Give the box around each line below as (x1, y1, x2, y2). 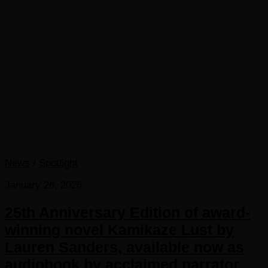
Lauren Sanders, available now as (5, 239, 244, 256)
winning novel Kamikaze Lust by (5, 221, 234, 239)
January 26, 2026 (5, 179, 82, 191)
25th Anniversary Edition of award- (5, 204, 250, 221)
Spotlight (39, 157, 78, 169)
